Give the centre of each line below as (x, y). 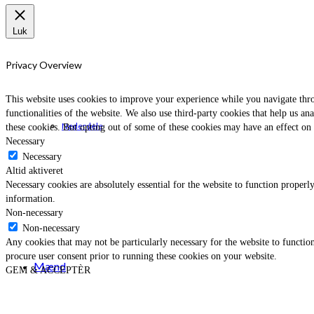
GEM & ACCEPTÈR (48, 270)
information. (30, 198)
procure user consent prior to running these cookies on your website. (141, 256)
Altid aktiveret (34, 170)
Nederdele (82, 126)
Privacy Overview (44, 65)
